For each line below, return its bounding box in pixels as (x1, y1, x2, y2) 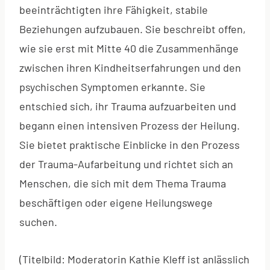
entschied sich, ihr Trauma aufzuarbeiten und (19, 99, 236, 113)
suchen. (19, 215, 57, 228)
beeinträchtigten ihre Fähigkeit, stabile (19, 2, 208, 16)
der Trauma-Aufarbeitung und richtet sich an (19, 157, 233, 171)
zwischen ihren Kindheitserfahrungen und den (19, 60, 241, 74)
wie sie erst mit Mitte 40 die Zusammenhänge (19, 41, 239, 55)
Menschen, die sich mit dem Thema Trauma (19, 176, 226, 190)
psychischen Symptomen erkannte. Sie (19, 80, 206, 93)
